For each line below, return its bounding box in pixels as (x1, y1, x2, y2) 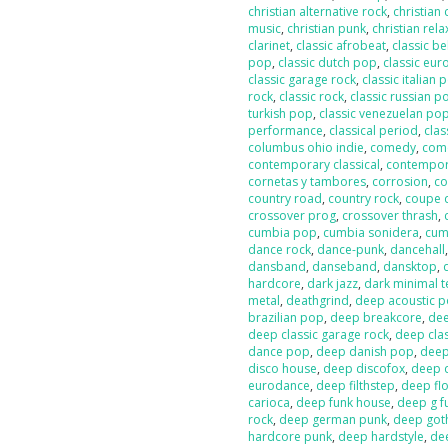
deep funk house (296, 394, 392, 411)
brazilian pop (248, 309, 325, 326)
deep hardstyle (338, 428, 425, 445)
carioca (248, 394, 291, 411)
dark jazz (307, 275, 359, 292)
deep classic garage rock (248, 326, 390, 343)
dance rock (248, 241, 312, 258)
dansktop (383, 258, 438, 275)
